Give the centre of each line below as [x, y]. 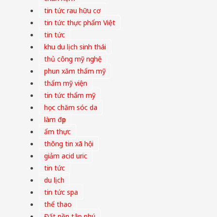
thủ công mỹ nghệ [73, 59]
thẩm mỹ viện [66, 83]
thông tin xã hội [69, 144]
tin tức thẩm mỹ [70, 95]
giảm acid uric [66, 156]
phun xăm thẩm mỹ [75, 71]
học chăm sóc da [71, 108]
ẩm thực [57, 132]
